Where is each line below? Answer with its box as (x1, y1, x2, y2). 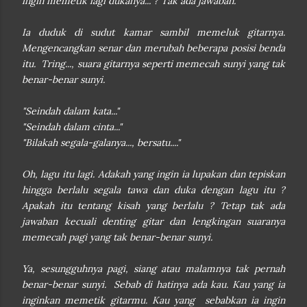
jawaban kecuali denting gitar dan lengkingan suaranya (22, 215, 285, 228)
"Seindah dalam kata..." (22, 105, 119, 117)
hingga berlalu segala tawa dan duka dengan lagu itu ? (22, 184, 285, 196)
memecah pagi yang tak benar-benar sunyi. (22, 231, 215, 243)
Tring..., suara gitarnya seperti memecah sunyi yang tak (41, 58, 286, 70)
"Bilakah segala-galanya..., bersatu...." (22, 136, 180, 149)
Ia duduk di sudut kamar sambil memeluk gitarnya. (22, 26, 285, 38)
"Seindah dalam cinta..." (22, 121, 122, 133)
